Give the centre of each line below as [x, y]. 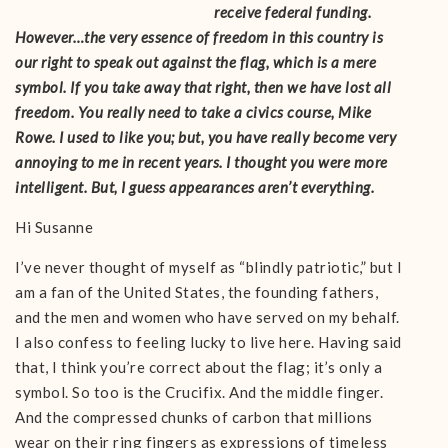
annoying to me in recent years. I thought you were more [201, 162]
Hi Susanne [54, 227]
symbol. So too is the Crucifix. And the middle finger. [199, 392]
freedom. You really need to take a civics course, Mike [193, 112]
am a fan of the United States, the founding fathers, [196, 292]
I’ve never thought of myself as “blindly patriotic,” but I [208, 267]
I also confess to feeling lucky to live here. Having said [208, 342]
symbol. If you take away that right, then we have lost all [203, 87]
